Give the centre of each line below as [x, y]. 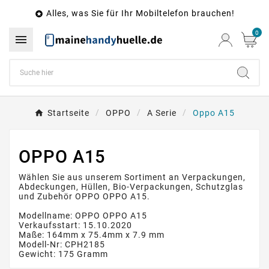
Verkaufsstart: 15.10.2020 [75, 225]
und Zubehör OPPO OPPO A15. [84, 197]
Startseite [68, 113]
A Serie [162, 113]
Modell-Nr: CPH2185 [62, 245]
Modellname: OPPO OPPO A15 [83, 216]
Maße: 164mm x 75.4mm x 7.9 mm [92, 235]
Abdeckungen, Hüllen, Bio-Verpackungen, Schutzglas [131, 187]
